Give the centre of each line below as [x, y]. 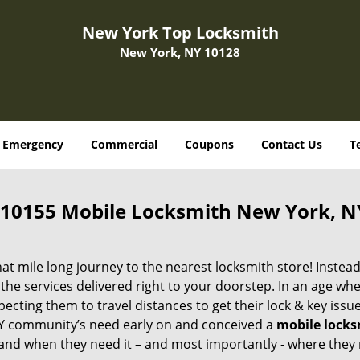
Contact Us [292, 144]
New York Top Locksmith [180, 33]
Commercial [124, 144]
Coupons [209, 144]
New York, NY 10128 [180, 52]
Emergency [33, 144]
